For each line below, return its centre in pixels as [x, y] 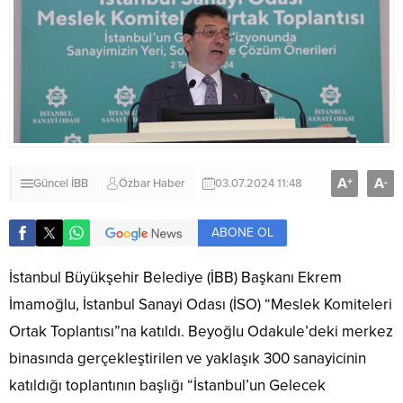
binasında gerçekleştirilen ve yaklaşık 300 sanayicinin [188, 359]
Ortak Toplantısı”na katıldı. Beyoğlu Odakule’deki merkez [201, 332]
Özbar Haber [152, 184]
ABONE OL [242, 233]
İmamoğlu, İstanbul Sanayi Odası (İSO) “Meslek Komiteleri [201, 305]
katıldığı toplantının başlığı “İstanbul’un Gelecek [167, 386]
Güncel [51, 184]
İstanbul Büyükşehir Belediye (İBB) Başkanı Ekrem [175, 278]
